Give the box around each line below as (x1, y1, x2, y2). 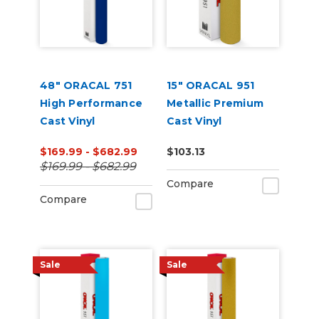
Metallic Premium (167, 97, 263, 110)
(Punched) (167, 132, 225, 145)
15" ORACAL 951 (167, 79, 255, 92)
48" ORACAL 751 (40, 79, 132, 92)
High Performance (40, 97, 142, 110)
